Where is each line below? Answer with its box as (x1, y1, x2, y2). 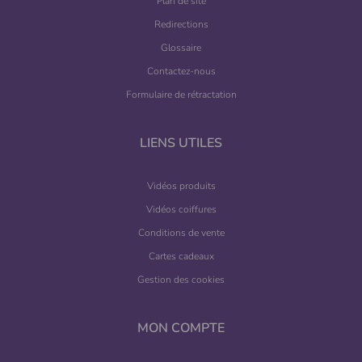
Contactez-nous (146, 65, 216, 78)
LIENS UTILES (140, 134, 222, 153)
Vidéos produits (146, 179, 216, 193)
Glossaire (161, 41, 201, 55)
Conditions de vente (137, 226, 225, 240)
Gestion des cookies (137, 273, 225, 287)
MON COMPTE (137, 319, 225, 338)
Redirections (154, 18, 208, 32)
